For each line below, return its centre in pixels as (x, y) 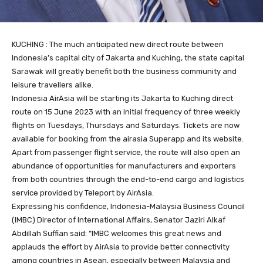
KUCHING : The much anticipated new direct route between (118, 44)
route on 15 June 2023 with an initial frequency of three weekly (126, 112)
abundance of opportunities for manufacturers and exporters (124, 166)
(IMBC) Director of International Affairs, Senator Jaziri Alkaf (119, 220)
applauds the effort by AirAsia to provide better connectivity (121, 247)
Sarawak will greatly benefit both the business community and (124, 71)
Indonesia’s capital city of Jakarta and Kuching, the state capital (128, 58)
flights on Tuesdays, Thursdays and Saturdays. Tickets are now (126, 125)
